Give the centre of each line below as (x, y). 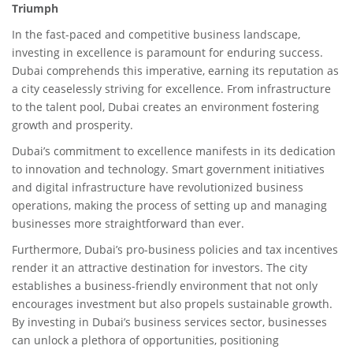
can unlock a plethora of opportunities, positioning (145, 340)
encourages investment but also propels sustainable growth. (172, 304)
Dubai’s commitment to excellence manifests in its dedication (174, 151)
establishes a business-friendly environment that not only (165, 286)
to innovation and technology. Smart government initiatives (168, 169)
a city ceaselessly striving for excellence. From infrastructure (171, 89)
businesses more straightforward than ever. (128, 223)
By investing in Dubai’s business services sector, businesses (169, 322)
